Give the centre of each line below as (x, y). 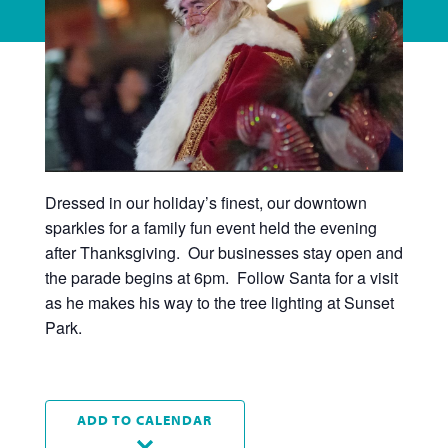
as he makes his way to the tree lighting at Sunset (219, 302)
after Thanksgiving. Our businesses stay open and (223, 252)
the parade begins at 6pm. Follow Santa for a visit (221, 277)
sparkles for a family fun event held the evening (210, 227)
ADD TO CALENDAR (145, 419)
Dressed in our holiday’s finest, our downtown (205, 202)
